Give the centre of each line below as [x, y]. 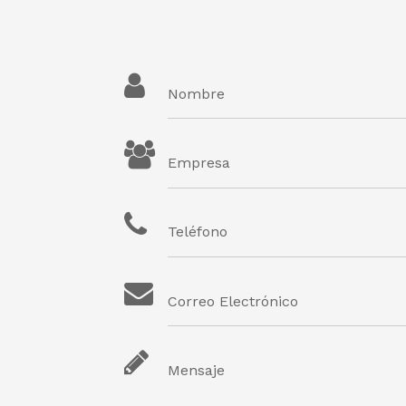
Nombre [196, 93]
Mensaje [196, 370]
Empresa [199, 163]
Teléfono [198, 232]
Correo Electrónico [233, 301]
